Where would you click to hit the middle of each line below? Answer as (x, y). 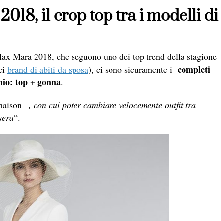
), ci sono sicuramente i (133, 69)
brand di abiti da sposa (48, 69)
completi (194, 69)
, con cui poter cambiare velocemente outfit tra (112, 105)
